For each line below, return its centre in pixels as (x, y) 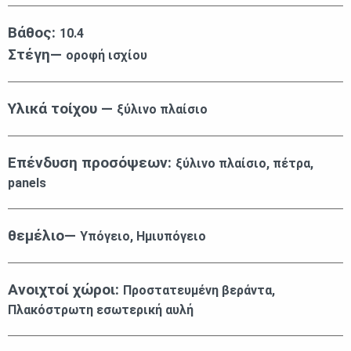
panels (27, 183)
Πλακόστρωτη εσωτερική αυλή (101, 310)
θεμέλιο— (44, 236)
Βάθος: (34, 33)
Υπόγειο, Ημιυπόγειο (143, 237)
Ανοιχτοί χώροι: (65, 290)
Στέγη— (37, 55)
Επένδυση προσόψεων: (92, 163)
